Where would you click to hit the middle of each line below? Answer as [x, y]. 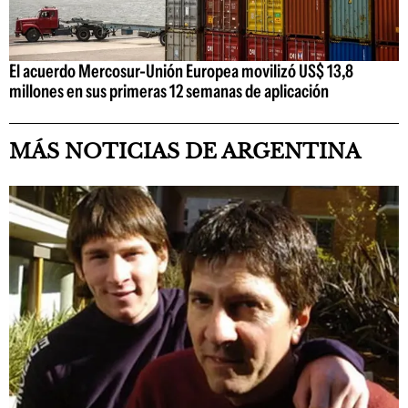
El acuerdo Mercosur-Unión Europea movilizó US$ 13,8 [181, 71]
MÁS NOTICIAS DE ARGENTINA [185, 152]
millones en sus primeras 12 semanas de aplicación [169, 92]
